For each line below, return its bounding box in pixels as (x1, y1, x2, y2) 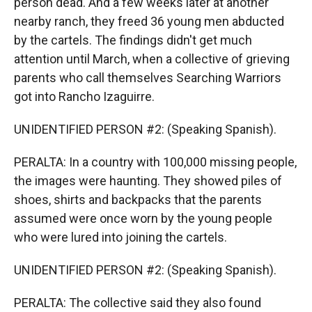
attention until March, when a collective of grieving (14, 52, 290, 66)
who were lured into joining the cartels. (14, 230, 227, 244)
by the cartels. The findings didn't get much (14, 33, 252, 47)
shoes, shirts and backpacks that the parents (14, 192, 262, 207)
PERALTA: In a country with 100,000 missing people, (14, 155, 297, 169)
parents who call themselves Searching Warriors (14, 70, 281, 85)
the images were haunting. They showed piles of (14, 173, 282, 188)
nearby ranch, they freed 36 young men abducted (14, 14, 284, 29)
